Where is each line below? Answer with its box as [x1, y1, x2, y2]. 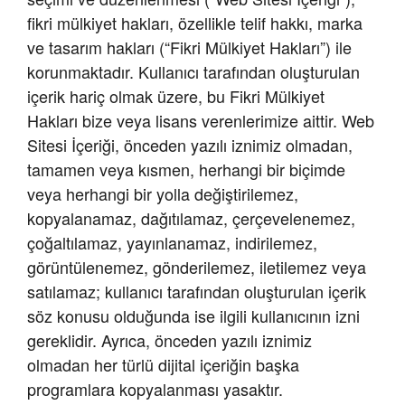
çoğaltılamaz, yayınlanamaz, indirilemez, [27, 231, 317, 255]
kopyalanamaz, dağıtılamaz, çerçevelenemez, [27, 206, 355, 231]
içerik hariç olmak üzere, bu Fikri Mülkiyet [27, 84, 325, 108]
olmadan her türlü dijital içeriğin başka [27, 353, 299, 377]
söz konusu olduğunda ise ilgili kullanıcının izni [27, 304, 360, 328]
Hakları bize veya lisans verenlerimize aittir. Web [27, 108, 374, 133]
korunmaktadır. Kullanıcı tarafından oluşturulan [27, 60, 360, 84]
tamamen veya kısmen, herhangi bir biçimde [27, 157, 345, 182]
